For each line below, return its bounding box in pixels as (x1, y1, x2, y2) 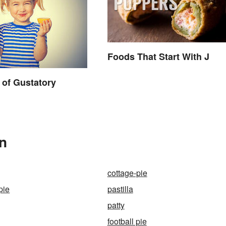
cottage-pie (107, 166, 147, 179)
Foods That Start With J (107, 50, 209, 64)
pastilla (107, 183, 133, 195)
